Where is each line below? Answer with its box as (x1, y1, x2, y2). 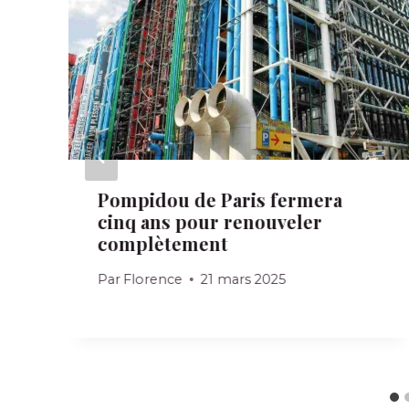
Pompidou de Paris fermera (98, 186, 342, 212)
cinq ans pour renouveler (98, 208, 322, 234)
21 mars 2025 (201, 270, 287, 288)
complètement (98, 230, 228, 256)
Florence (123, 270, 184, 288)
